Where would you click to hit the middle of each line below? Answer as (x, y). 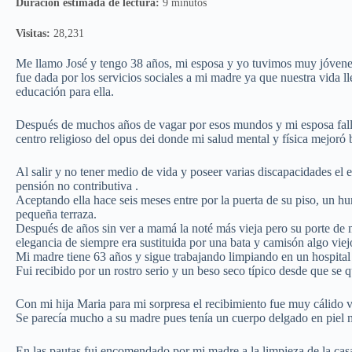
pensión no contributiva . (77, 186)
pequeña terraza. (56, 214)
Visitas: (33, 33)
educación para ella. (65, 92)
